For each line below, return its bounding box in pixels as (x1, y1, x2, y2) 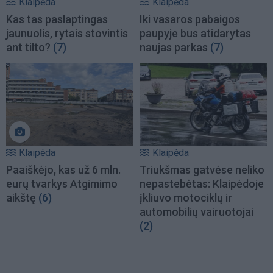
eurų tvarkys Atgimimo (6, 177, 118, 190)
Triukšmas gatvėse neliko (140, 163, 264, 176)
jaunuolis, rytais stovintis (6, 27, 128, 40)
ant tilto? (6, 41, 51, 54)
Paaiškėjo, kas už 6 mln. (6, 163, 121, 176)
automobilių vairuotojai (140, 205, 253, 218)
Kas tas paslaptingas (6, 13, 108, 26)
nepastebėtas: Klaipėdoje (140, 177, 264, 190)
